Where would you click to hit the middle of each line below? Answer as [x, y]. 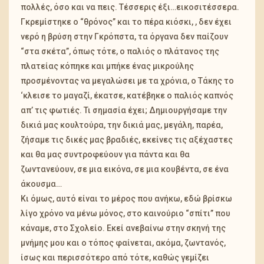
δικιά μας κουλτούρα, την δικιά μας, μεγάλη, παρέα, [122, 125]
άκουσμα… [41, 184]
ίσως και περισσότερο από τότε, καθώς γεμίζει [115, 257]
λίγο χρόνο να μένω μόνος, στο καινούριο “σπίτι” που [126, 213]
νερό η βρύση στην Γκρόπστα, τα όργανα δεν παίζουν [124, 36]
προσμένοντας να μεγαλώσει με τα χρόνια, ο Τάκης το [127, 80]
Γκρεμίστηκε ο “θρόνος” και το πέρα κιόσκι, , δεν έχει [126, 22]
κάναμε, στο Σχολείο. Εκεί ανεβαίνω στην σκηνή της [123, 228]
